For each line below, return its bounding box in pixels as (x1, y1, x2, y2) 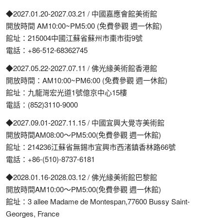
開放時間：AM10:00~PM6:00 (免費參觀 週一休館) (6, 74, 167, 85)
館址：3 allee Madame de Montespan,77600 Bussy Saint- (6, 196, 190, 206)
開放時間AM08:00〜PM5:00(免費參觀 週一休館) (6, 129, 161, 140)
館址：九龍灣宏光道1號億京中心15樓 (6, 87, 127, 97)
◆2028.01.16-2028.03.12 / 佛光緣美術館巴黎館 (6, 171, 157, 182)
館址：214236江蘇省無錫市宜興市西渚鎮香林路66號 (6, 141, 176, 152)
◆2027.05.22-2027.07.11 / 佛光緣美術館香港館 (6, 62, 157, 73)
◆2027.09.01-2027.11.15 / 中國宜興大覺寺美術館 (6, 117, 164, 127)
